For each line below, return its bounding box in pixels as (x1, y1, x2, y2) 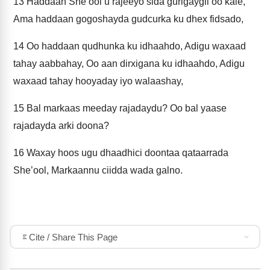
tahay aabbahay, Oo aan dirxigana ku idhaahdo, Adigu (13, 58, 245, 69)
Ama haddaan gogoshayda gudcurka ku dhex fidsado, (13, 14, 243, 24)
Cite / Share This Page (28, 231, 118, 242)
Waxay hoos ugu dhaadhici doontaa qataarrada (24, 148, 228, 158)
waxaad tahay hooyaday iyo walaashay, (13, 76, 183, 86)
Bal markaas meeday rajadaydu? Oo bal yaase (24, 103, 227, 113)
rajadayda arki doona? (13, 121, 109, 131)
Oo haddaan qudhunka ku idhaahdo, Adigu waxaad (24, 41, 246, 51)
